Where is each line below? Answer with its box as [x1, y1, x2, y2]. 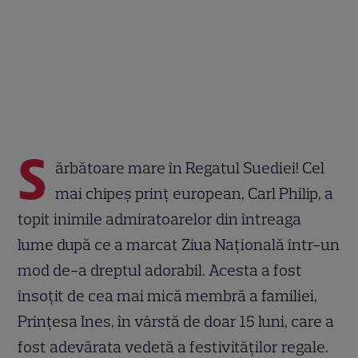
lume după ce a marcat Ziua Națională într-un [18, 234, 340, 254]
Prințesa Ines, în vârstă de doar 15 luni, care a [18, 311, 335, 331]
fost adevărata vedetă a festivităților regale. [18, 336, 329, 356]
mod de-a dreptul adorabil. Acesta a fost [18, 260, 303, 280]
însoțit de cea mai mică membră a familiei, [18, 285, 318, 305]
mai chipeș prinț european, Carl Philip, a [55, 183, 334, 203]
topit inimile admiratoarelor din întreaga [18, 209, 302, 229]
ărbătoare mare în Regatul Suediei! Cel [55, 157, 325, 177]
